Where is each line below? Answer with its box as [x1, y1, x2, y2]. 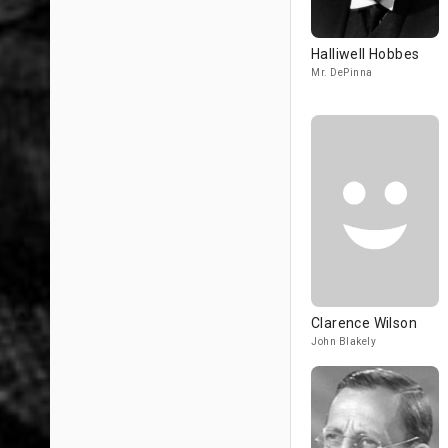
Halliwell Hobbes [311, 46, 420, 62]
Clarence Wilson [311, 315, 417, 331]
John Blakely [311, 336, 376, 347]
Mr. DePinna [311, 67, 373, 78]
